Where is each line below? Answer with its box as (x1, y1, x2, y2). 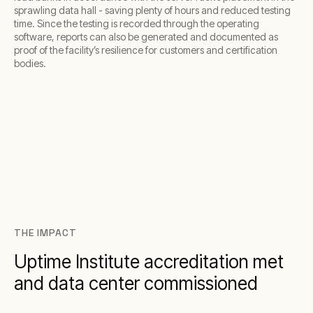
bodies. (14, 57, 46, 70)
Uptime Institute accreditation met (14, 251, 284, 273)
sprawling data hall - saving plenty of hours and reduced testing (14, 4, 291, 17)
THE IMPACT (14, 226, 77, 240)
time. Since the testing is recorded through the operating (14, 17, 259, 30)
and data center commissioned (14, 272, 258, 295)
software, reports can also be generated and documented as (14, 31, 278, 43)
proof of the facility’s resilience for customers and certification (14, 44, 277, 57)
